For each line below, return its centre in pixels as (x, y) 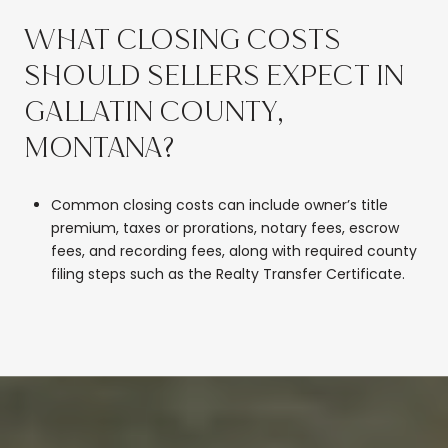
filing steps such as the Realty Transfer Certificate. (227, 273)
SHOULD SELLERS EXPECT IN (214, 76)
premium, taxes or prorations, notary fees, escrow (224, 227)
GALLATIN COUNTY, (154, 112)
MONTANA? (99, 148)
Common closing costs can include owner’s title (219, 204)
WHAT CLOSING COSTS (182, 40)
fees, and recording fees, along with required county (233, 250)
